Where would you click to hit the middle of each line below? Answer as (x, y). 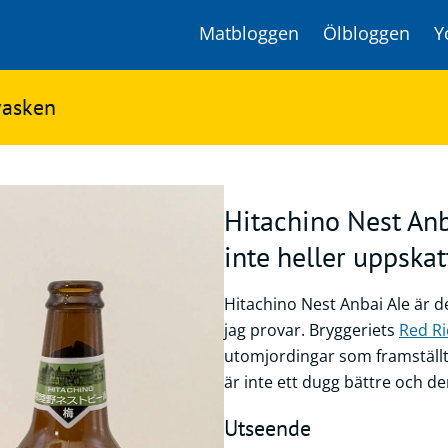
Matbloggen (249, 33)
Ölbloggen (366, 33)
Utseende (267, 428)
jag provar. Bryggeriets (311, 330)
